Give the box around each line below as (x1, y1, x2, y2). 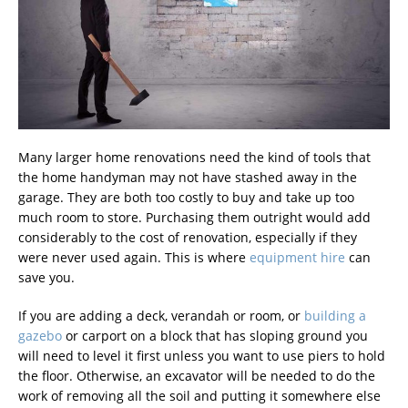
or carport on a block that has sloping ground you (62, 326, 368, 344)
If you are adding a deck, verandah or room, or (18, 306, 304, 324)
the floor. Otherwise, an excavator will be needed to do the (18, 366, 375, 384)
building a (304, 306, 366, 324)
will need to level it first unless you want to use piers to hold (18, 346, 385, 364)
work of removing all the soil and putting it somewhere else (18, 386, 381, 404)
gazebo (18, 326, 62, 344)
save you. (18, 268, 75, 286)
